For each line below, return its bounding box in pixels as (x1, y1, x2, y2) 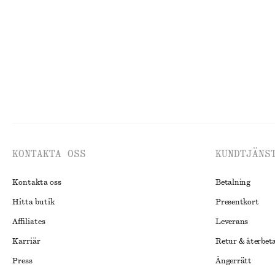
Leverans (215, 218, 249, 225)
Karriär (12, 238, 41, 245)
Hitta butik (12, 198, 55, 206)
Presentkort (215, 198, 259, 206)
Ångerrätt (215, 257, 252, 265)
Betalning (215, 179, 250, 186)
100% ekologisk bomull (10, 5, 91, 12)
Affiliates (12, 218, 45, 225)
